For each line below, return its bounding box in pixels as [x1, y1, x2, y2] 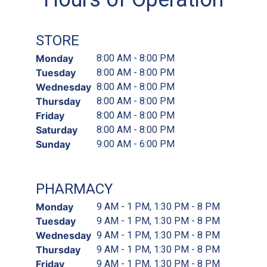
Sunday [36, 138, 70, 150]
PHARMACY [36, 180, 113, 197]
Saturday [36, 123, 77, 136]
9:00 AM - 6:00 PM [97, 138, 175, 150]
